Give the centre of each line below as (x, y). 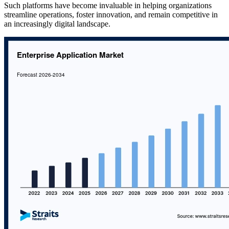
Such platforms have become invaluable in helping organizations (108, 6)
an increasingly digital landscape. (57, 24)
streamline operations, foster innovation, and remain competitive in (111, 15)
